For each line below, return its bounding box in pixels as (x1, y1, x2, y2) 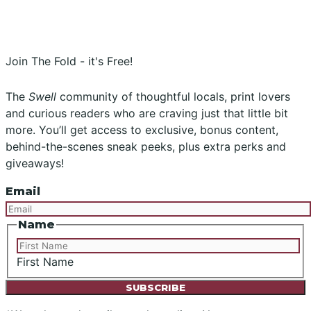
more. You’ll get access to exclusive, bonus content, (6, 122, 278, 137)
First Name (17, 255, 74, 269)
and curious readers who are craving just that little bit (6, 106, 288, 120)
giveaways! (6, 155, 64, 170)
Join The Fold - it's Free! (6, 54, 133, 69)
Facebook (61, 19, 113, 33)
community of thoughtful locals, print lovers (56, 89, 290, 103)
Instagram (6, 19, 58, 33)
